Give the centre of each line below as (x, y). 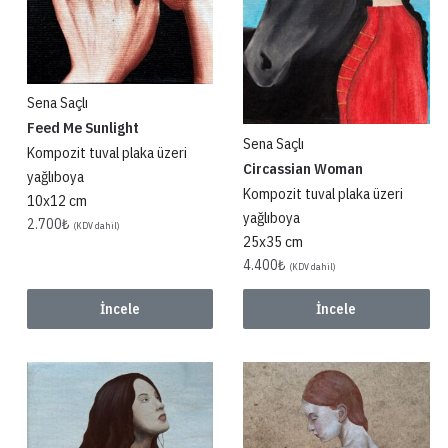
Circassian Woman (303, 168)
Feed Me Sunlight (83, 128)
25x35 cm (273, 241)
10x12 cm (57, 201)
